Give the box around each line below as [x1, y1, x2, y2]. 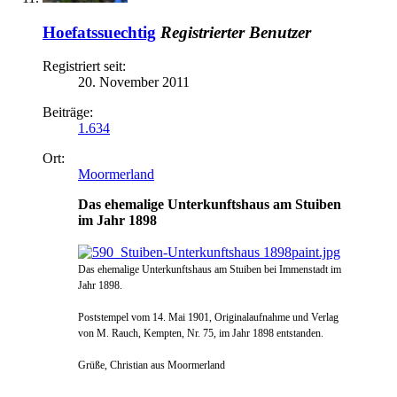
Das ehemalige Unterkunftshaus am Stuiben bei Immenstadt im [78, 263, 341, 276]
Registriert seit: [43, 58, 126, 74]
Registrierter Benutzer [160, 22, 311, 42]
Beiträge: [43, 105, 93, 121]
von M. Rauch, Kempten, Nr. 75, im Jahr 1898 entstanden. [78, 327, 323, 340]
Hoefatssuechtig [43, 22, 156, 42]
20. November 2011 [78, 74, 190, 90]
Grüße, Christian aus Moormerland [78, 359, 225, 372]
